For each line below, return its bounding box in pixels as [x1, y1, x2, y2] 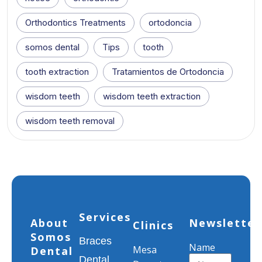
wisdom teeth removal [25, 115, 115, 126]
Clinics [132, 218, 174, 232]
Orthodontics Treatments [25, 16, 126, 28]
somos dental [25, 41, 80, 53]
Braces [79, 235, 112, 247]
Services [79, 209, 132, 224]
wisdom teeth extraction [103, 90, 201, 102]
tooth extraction [25, 65, 89, 77]
